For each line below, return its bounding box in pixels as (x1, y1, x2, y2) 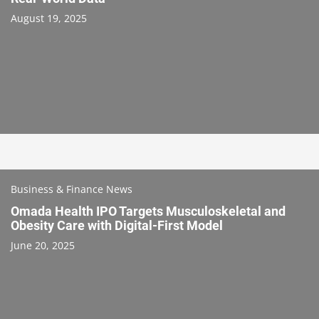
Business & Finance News (11, 182, 132, 196)
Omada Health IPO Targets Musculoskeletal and (11, 203, 286, 219)
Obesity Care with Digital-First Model (11, 217, 223, 233)
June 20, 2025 (11, 238, 75, 252)
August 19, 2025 (11, 11, 87, 25)
